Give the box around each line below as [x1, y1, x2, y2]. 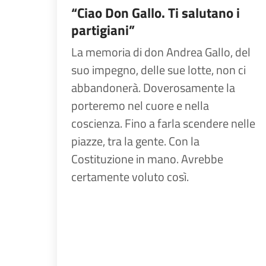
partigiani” [71, 20, 135, 40]
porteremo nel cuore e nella [71, 96, 209, 115]
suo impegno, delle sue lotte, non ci [71, 61, 246, 79]
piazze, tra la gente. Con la [71, 132, 199, 150]
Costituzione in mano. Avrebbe [71, 150, 223, 168]
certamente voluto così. [71, 167, 189, 186]
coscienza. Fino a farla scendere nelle [71, 114, 255, 132]
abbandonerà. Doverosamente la [71, 78, 235, 97]
